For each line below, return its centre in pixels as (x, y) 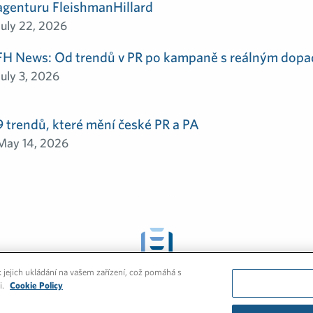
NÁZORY (156, 295)
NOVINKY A (156, 284)
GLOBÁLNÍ (156, 273)
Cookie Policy (36, 285)
